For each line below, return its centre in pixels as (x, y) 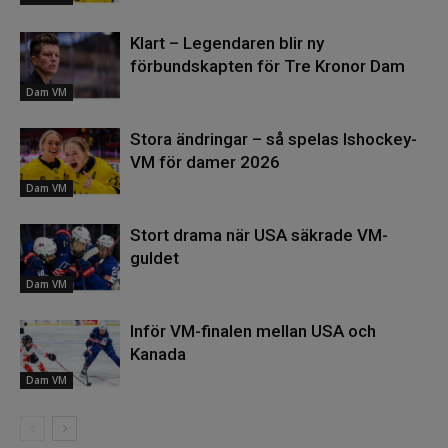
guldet (154, 258)
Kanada (158, 354)
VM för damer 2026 (205, 162)
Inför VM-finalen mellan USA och (253, 331)
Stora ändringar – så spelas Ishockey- (273, 139)
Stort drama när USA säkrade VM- (259, 235)
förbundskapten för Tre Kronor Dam (267, 66)
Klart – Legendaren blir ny (227, 43)
